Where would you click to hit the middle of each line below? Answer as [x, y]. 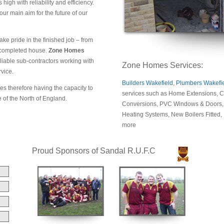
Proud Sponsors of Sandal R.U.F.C [94, 151]
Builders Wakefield [147, 83]
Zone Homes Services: [162, 65]
